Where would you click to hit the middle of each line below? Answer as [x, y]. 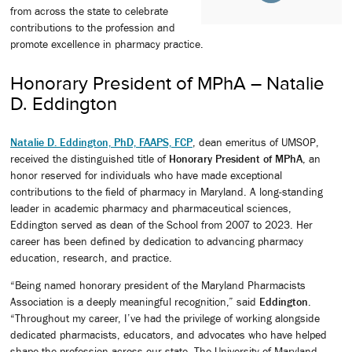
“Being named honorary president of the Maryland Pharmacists [158, 285]
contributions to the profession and [93, 27]
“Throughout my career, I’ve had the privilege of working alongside [165, 318]
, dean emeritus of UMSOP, [256, 142]
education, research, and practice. [91, 257]
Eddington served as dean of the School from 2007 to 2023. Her [161, 224]
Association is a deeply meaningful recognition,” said [135, 301]
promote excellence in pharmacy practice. [107, 44]
